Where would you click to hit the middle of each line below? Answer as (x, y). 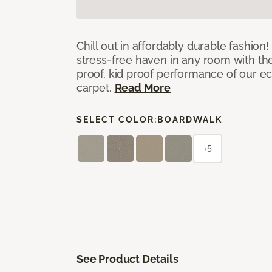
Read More (142, 87)
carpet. (96, 87)
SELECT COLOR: (117, 119)
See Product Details (127, 259)
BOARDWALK (190, 119)
